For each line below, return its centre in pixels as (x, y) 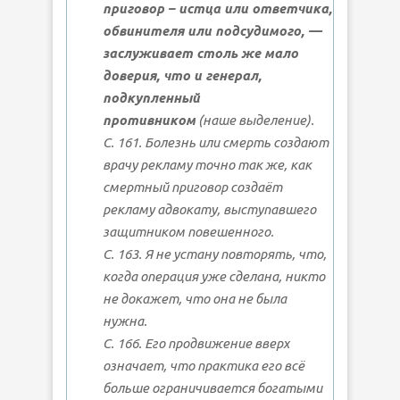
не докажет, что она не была (195, 298)
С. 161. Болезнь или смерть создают (216, 142)
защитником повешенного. (188, 231)
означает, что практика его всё (204, 365)
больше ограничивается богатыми (212, 387)
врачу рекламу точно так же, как (207, 164)
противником (149, 120)
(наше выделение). (255, 120)
